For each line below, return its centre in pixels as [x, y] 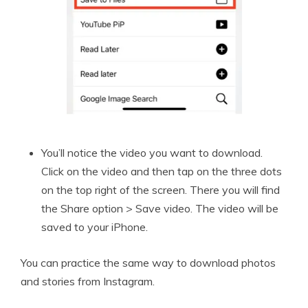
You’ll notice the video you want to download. [152, 152]
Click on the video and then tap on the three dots [162, 171]
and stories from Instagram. [88, 281]
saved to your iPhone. [95, 227]
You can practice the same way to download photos [148, 262]
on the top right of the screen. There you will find [161, 189]
